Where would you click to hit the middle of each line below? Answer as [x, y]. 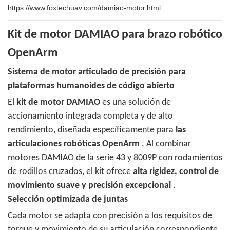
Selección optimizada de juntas [68, 200]
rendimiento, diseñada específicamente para [92, 130]
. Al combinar [165, 144]
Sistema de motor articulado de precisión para [97, 72]
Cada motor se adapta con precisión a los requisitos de [110, 216]
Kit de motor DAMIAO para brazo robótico [115, 35]
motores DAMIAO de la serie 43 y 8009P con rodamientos [115, 158]
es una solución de [136, 103]
